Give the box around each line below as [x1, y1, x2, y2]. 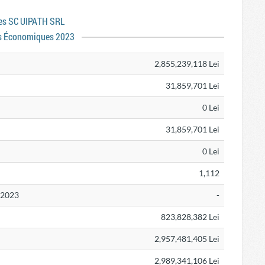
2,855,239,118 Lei [154, 59, 219, 69]
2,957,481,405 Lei [154, 234, 219, 244]
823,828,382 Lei [161, 212, 219, 222]
